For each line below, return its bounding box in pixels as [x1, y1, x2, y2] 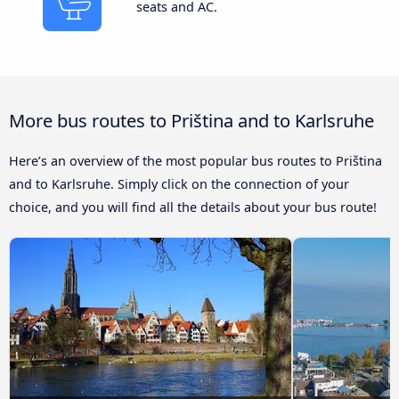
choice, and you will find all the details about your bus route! [9, 198, 377, 216]
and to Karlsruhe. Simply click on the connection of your [9, 175, 349, 192]
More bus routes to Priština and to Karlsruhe [9, 107, 374, 133]
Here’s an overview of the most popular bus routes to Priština [9, 151, 382, 169]
